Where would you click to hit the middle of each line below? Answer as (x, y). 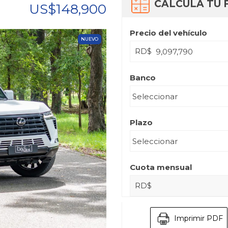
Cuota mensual (161, 167)
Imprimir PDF (197, 218)
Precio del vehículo (168, 33)
